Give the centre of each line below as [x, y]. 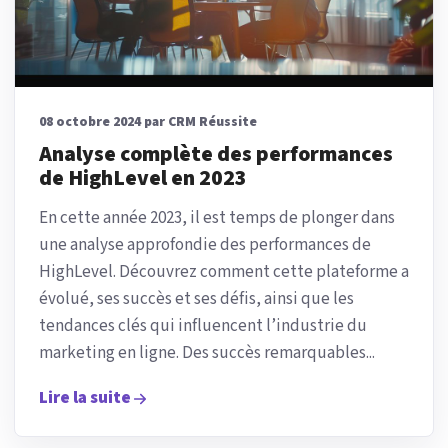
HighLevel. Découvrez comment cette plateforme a [224, 272]
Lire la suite [85, 398]
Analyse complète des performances [216, 155]
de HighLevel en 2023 [143, 179]
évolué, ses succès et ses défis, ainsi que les [196, 299]
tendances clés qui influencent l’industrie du [203, 326]
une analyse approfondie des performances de [205, 245]
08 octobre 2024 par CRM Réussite [148, 122]
